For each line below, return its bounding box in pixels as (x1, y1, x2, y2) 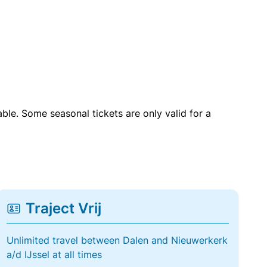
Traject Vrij (25, 200, 101, 217)
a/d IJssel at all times (6, 249, 102, 260)
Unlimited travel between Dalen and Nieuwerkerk (6, 234, 228, 246)
